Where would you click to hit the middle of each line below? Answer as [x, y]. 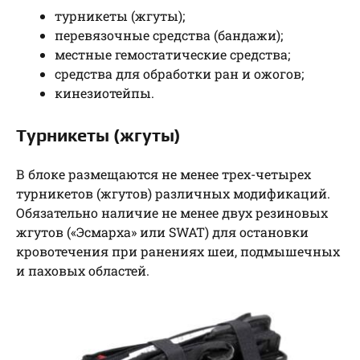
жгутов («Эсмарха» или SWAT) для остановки [162, 231]
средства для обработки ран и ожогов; [179, 73]
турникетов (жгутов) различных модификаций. [173, 193]
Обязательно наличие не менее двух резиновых [172, 212]
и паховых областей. [83, 270]
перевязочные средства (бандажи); [169, 35]
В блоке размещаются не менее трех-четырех [164, 174]
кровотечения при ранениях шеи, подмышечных [178, 251]
